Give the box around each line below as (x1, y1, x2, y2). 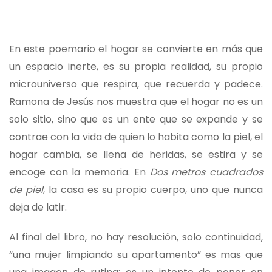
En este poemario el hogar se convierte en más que (9, 42, 263, 56)
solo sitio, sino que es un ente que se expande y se (9, 112, 263, 127)
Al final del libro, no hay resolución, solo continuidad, (9, 230, 263, 245)
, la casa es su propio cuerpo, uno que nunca (42, 183, 263, 197)
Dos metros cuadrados (149, 165, 263, 180)
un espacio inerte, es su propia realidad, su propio (9, 59, 263, 74)
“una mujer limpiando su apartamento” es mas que (9, 248, 263, 262)
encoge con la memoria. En (9, 165, 150, 180)
